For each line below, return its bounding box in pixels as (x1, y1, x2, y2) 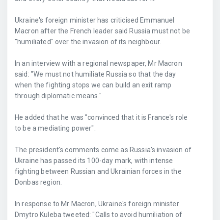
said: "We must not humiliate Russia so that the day (15, 70, 176, 78)
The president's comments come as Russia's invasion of (15, 146, 192, 154)
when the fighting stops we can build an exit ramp (15, 81, 172, 89)
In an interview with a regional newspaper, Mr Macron (15, 59, 182, 67)
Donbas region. (15, 178, 62, 186)
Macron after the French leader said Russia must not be (15, 27, 191, 35)
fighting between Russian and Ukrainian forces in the (15, 167, 182, 175)
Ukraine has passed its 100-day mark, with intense (15, 157, 173, 165)
